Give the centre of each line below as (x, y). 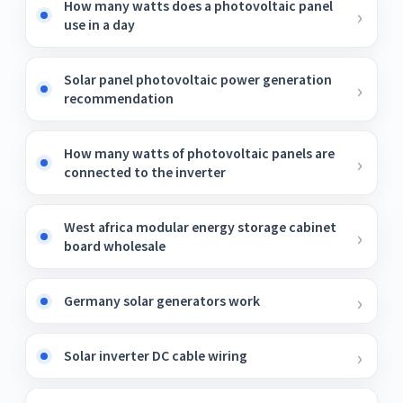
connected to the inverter (145, 172)
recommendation (119, 98)
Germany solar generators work (162, 300)
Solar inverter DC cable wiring (156, 355)
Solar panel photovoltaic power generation (198, 79)
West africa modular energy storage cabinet (200, 227)
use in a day (99, 24)
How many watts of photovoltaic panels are (199, 153)
